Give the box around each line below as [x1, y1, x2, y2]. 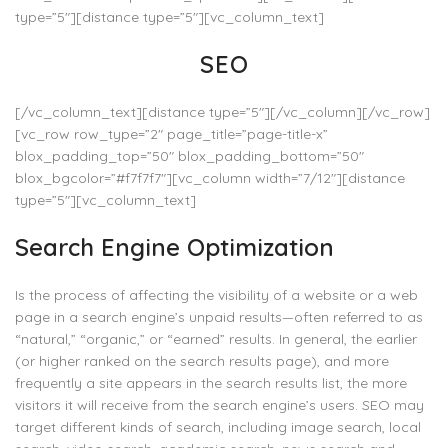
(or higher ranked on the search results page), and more [15, 352, 389, 370]
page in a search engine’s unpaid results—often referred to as [15, 308, 423, 326]
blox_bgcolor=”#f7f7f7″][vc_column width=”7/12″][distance [15, 169, 405, 187]
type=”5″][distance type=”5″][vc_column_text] [15, 8, 324, 26]
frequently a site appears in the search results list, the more [15, 374, 407, 392]
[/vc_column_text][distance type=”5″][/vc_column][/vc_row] [15, 103, 430, 121]
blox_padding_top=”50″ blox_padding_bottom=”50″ [15, 147, 364, 165]
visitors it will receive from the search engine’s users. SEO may [15, 396, 424, 414]
